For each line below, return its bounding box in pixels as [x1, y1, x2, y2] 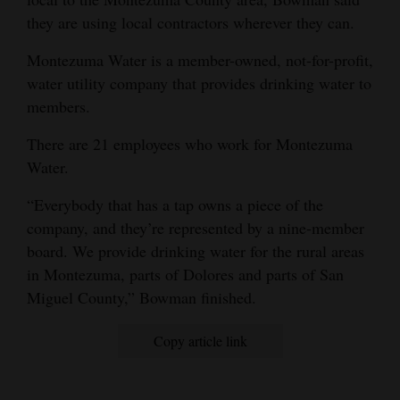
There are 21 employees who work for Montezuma [27, 133, 353, 155]
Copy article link [153, 331, 247, 351]
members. [27, 96, 90, 118]
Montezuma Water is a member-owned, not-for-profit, [27, 49, 373, 71]
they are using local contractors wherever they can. [27, 12, 354, 34]
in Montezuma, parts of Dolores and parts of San [27, 263, 344, 286]
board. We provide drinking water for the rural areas [27, 240, 364, 262]
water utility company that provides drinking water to [27, 72, 371, 95]
